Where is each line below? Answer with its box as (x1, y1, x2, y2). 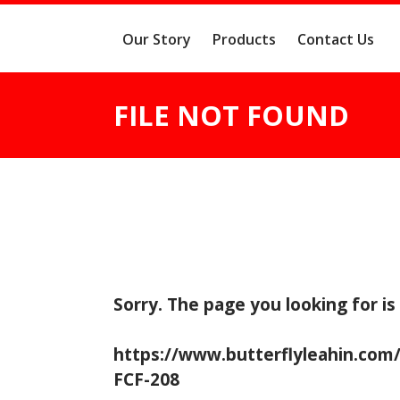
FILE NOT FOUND (113, 96, 349, 134)
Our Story (122, 29, 191, 49)
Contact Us (297, 29, 374, 49)
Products (212, 29, 276, 49)
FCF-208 (113, 368, 179, 391)
